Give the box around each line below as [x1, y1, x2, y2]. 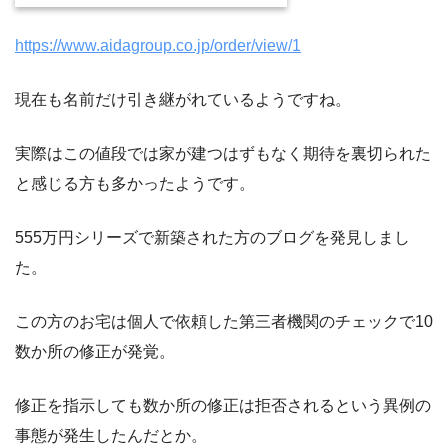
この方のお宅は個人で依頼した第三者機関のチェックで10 [15, 313, 433, 331]
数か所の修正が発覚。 [15, 343, 175, 361]
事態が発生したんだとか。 [15, 427, 207, 445]
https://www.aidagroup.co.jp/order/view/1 [15, 37, 301, 55]
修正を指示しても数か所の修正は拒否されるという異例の [15, 397, 431, 415]
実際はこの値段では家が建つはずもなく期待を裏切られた [15, 145, 431, 163]
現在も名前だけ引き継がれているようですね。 [15, 91, 351, 109]
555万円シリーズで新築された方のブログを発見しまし [15, 229, 410, 247]
